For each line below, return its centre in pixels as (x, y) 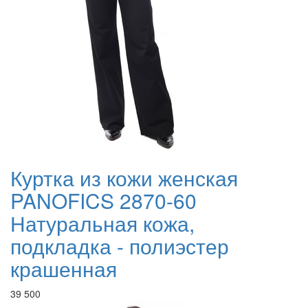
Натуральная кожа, (102, 223)
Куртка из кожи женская (124, 178)
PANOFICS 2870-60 (103, 201)
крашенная (64, 269)
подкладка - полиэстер (120, 246)
